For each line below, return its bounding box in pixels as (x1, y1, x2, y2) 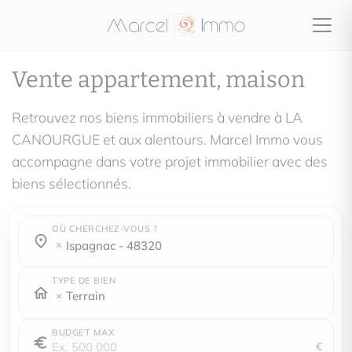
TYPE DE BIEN (52, 275, 115, 286)
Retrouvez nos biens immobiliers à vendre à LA (12, 108, 302, 126)
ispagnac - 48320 (69, 237, 162, 253)
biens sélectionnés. (12, 174, 131, 192)
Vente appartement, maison (12, 66, 305, 93)
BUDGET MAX (52, 327, 114, 338)
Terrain (66, 288, 105, 303)
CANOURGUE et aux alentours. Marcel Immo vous (12, 130, 323, 148)
